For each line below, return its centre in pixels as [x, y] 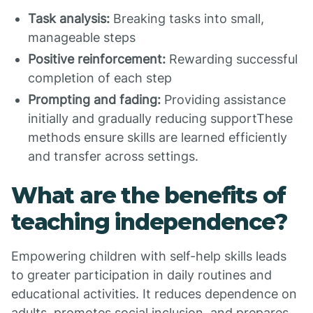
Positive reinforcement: [97, 59]
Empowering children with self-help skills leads [149, 256]
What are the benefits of [149, 195]
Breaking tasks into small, [187, 19]
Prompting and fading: [94, 100]
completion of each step [100, 78]
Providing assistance [223, 100]
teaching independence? [149, 222]
